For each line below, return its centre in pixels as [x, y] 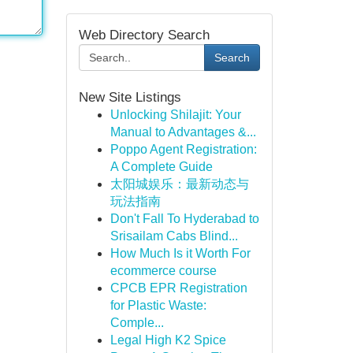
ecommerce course [163, 271]
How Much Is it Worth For [180, 253]
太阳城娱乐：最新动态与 [179, 184]
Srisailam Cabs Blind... [174, 236]
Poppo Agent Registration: [183, 149]
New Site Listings [130, 97]
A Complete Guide [161, 167]
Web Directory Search [144, 35]
